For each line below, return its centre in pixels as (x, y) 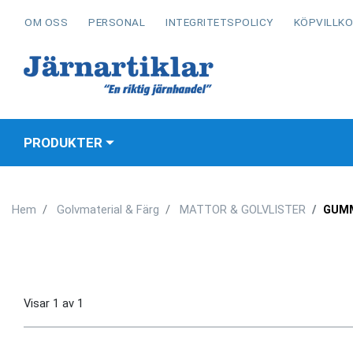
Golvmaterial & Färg (108, 210)
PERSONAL (117, 22)
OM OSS (46, 22)
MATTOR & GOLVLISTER (243, 210)
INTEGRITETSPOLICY (219, 22)
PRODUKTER (63, 143)
